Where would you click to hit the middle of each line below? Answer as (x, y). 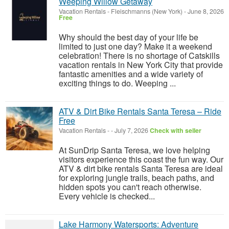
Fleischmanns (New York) (147, 11)
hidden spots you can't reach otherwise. (130, 187)
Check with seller (176, 130)
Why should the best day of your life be (129, 37)
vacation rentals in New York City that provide (141, 65)
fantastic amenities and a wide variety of (131, 74)
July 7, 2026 (131, 130)
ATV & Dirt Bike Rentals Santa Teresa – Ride (140, 111)
